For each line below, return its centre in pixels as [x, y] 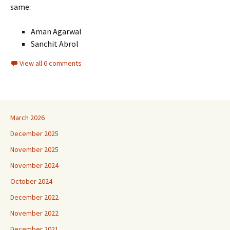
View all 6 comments [51, 63]
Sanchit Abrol [55, 44]
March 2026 [27, 118]
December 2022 [34, 197]
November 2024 [34, 165]
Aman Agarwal [56, 31]
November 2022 [34, 213]
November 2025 [34, 149]
